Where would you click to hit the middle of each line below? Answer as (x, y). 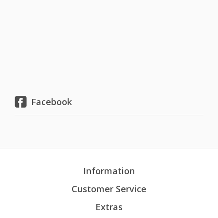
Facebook (52, 102)
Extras (109, 207)
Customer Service (109, 189)
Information (109, 171)
